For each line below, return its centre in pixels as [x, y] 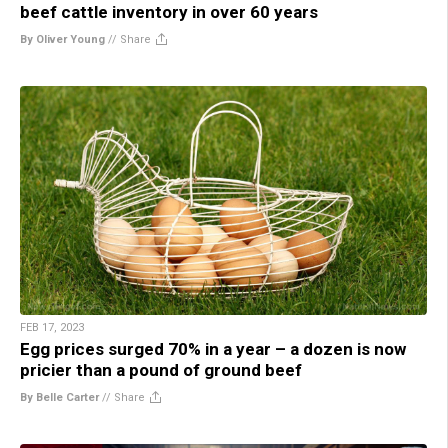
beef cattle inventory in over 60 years [169, 12]
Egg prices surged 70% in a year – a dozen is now [213, 349]
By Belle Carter [59, 397]
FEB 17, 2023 [52, 327]
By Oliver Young [62, 40]
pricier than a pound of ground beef [161, 370]
